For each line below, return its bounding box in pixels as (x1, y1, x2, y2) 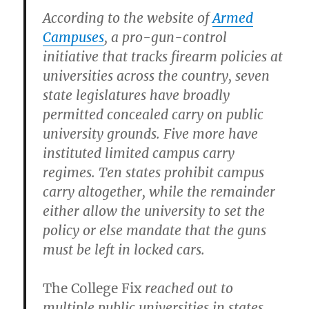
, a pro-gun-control (104, 28, 228, 46)
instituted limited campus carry (43, 144, 235, 161)
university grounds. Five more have (43, 125, 259, 142)
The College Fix (43, 279, 142, 297)
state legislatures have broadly (43, 86, 230, 103)
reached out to (141, 279, 234, 297)
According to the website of (43, 9, 213, 26)
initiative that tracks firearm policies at (43, 48, 283, 65)
